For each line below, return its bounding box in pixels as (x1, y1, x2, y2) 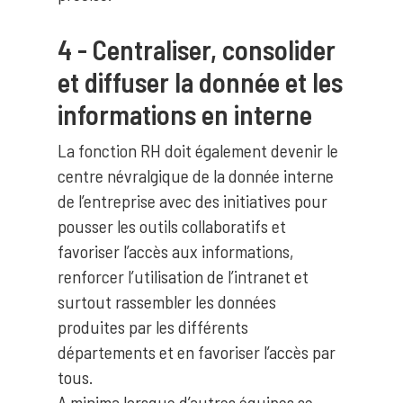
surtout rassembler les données (58, 291, 276, 312)
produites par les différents (58, 316, 248, 337)
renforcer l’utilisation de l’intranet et (58, 265, 309, 287)
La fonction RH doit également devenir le (58, 139, 338, 161)
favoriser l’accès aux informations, (58, 240, 293, 262)
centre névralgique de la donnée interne (58, 165, 334, 186)
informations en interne (58, 98, 312, 130)
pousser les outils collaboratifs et (58, 215, 286, 237)
